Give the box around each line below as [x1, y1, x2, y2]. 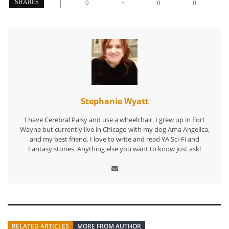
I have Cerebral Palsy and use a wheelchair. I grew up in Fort [24, 114, 205, 124]
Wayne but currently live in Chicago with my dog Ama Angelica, [19, 124, 210, 134]
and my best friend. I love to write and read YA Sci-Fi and [30, 134, 199, 144]
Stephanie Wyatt [80, 95, 149, 107]
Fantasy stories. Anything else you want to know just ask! [28, 144, 201, 153]
